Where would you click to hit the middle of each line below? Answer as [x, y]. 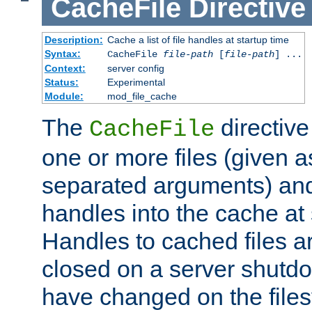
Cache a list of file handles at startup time [198, 40]
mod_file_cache [142, 96]
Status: [61, 83]
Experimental [136, 83]
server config [135, 69]
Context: [65, 69]
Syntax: [62, 54]
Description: [73, 40]
